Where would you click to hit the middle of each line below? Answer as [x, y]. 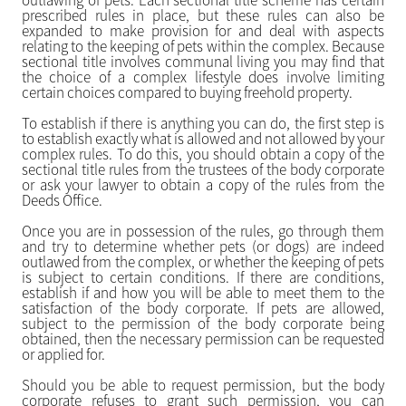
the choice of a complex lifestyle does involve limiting [203, 77]
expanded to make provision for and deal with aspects [203, 31]
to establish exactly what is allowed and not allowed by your [203, 139]
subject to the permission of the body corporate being [203, 324]
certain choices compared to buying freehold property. [187, 92]
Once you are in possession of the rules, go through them [203, 231]
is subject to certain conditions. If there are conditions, [203, 277]
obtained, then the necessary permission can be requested [203, 339]
